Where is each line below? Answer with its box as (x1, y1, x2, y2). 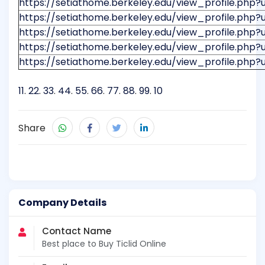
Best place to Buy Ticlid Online (42, 238, 166, 250)
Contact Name (42, 225, 111, 238)
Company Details (18, 196, 106, 210)
